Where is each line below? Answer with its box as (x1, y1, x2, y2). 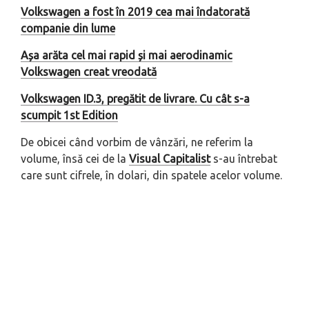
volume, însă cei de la (21, 152, 129, 166)
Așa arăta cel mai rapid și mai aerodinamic (21, 49, 232, 62)
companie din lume (21, 22, 115, 35)
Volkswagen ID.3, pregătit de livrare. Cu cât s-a (21, 92, 250, 106)
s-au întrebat (210, 152, 277, 166)
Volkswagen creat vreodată (21, 66, 157, 79)
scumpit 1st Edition (21, 109, 118, 122)
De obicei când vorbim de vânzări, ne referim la (21, 136, 253, 149)
